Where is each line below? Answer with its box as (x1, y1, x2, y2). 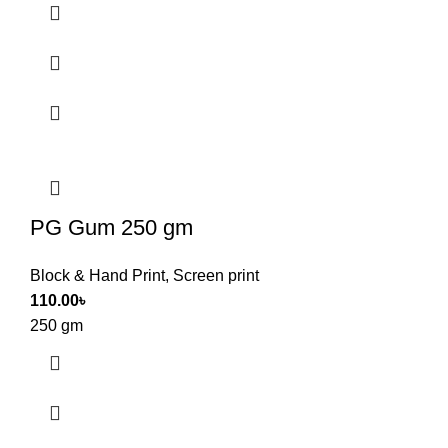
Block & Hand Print (30, 266, 165, 284)
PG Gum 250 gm (30, 214, 193, 240)
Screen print (173, 266, 259, 284)
